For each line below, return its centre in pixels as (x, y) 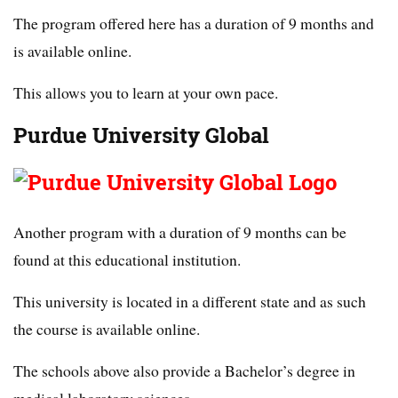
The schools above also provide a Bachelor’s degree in (184, 371)
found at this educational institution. (127, 260)
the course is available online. (107, 329)
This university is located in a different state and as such (190, 302)
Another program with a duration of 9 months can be (180, 232)
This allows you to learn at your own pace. (146, 93)
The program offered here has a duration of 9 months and (194, 24)
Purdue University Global (141, 136)
